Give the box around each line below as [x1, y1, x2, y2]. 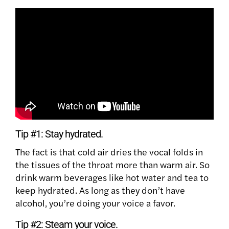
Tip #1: [15, 127, 45, 140]
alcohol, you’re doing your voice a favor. [15, 196, 177, 209]
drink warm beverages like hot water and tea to [15, 170, 209, 184]
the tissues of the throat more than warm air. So [15, 157, 210, 171]
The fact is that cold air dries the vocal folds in [15, 145, 203, 158]
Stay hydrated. [45, 127, 103, 140]
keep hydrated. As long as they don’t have [15, 183, 185, 196]
